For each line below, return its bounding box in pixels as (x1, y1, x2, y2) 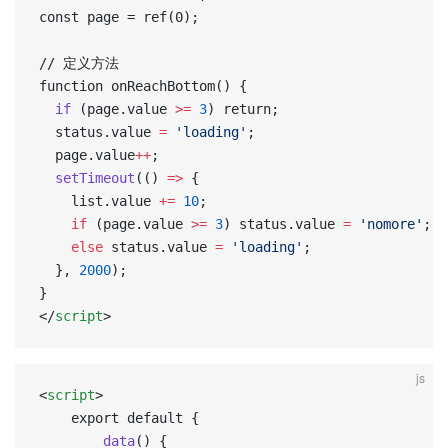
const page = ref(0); (39, 9, 215, 25)
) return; (207, 101, 295, 117)
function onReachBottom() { (39, 78, 263, 94)
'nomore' (351, 216, 423, 232)
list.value (39, 193, 159, 209)
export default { (71, 410, 199, 426)
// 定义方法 (39, 55, 135, 71)
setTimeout (39, 170, 135, 186)
